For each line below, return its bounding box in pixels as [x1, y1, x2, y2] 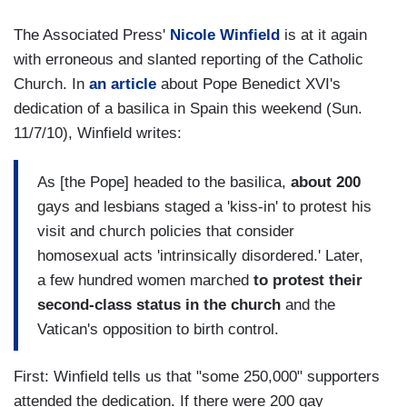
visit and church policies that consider [37, 222, 294, 240]
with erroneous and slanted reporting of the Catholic [14, 51, 363, 69]
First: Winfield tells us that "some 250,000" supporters [14, 368, 380, 386]
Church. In [14, 75, 89, 94]
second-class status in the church [37, 295, 281, 313]
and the [281, 295, 335, 313]
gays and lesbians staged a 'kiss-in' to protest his [37, 197, 372, 215]
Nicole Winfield [170, 26, 280, 45]
